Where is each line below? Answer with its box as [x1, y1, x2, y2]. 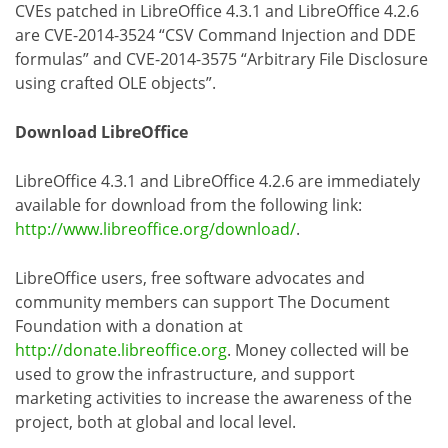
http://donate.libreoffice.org [15, 338, 227, 361]
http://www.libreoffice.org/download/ [15, 217, 296, 240]
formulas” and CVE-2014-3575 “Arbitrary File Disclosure [15, 47, 428, 70]
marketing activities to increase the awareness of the [15, 386, 412, 409]
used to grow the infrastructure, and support [15, 362, 355, 385]
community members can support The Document [15, 290, 390, 313]
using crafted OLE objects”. [15, 71, 216, 94]
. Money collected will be [227, 338, 409, 361]
